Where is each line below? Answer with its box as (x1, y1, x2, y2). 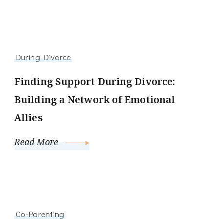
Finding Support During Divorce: (14, 75, 175, 88)
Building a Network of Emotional (14, 93, 175, 107)
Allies (14, 111, 43, 125)
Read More (14, 136, 61, 148)
